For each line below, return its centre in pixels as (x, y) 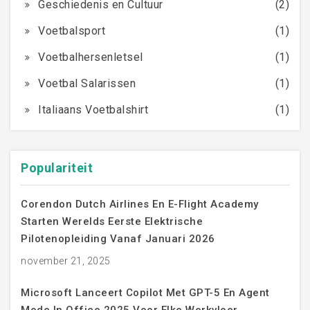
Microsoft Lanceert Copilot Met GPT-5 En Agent (145, 293)
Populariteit (57, 168)
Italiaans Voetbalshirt (93, 110)
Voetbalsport (72, 31)
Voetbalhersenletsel (91, 57)
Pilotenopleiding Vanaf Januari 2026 (118, 239)
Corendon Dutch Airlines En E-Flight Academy (140, 204)
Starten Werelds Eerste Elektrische (112, 222)
